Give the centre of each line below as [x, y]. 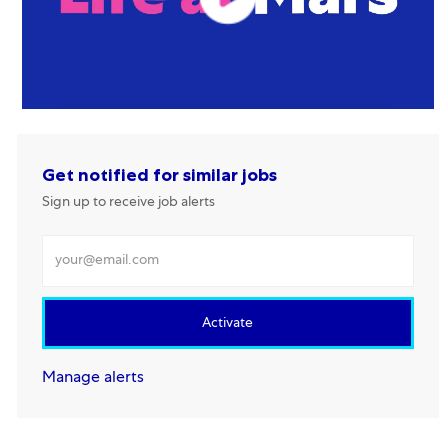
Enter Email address [112, 244]
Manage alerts [92, 379]
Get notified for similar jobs [159, 175]
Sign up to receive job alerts [128, 203]
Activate [228, 324]
